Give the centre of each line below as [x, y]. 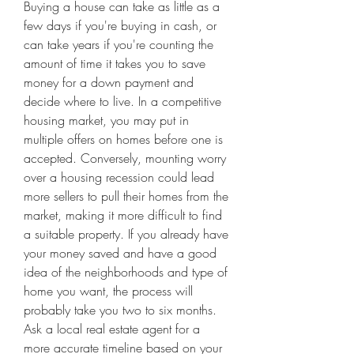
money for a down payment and [109, 82]
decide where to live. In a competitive [122, 101]
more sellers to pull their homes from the [126, 196]
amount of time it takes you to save [115, 63]
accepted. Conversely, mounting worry [125, 158]
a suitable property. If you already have [126, 234]
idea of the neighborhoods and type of [126, 272]
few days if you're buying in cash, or [120, 25]
